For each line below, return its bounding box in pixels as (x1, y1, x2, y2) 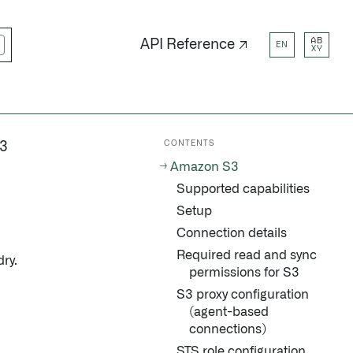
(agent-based (189, 306, 269, 318)
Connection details (176, 227, 287, 240)
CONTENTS (164, 139, 215, 147)
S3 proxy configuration (176, 288, 309, 301)
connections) (189, 323, 266, 336)
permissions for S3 (189, 266, 299, 279)
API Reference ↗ (140, 37, 248, 52)
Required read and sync (176, 249, 317, 262)
